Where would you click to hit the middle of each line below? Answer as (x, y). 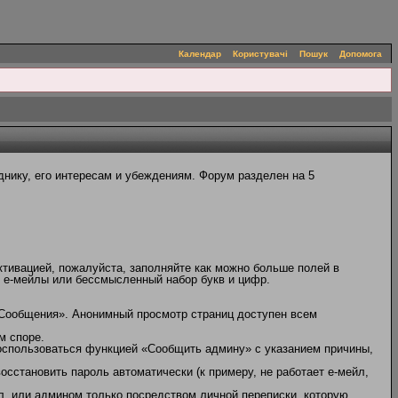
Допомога (361, 54)
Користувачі (260, 54)
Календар (200, 54)
